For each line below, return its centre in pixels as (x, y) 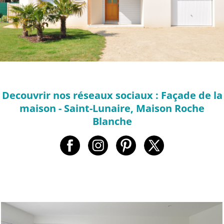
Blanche (112, 121)
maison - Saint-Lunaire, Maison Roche (112, 108)
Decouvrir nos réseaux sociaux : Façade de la (112, 95)
